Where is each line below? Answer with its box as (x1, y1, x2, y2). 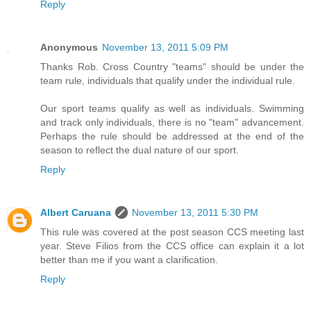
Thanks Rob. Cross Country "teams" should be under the (40, 61, 304, 73)
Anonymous (40, 42, 98, 53)
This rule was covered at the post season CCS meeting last (40, 226, 304, 238)
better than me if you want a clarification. (40, 254, 218, 266)
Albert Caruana (40, 207, 111, 219)
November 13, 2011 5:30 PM (132, 207, 258, 219)
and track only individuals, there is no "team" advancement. (40, 117, 304, 128)
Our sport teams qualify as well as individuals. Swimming (40, 103, 304, 115)
